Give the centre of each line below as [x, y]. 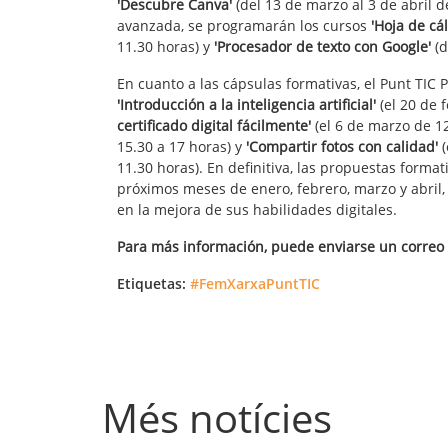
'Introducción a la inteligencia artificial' [246, 105]
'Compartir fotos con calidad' [342, 147]
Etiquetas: [151, 284]
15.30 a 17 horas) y [181, 147]
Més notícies [217, 418]
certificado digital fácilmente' [214, 126]
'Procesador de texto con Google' [322, 47]
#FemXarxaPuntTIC [255, 284]
